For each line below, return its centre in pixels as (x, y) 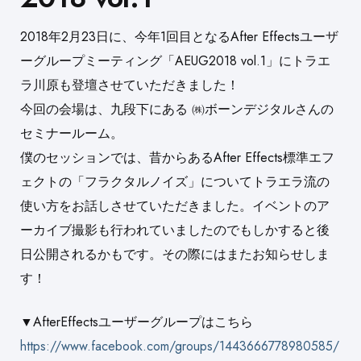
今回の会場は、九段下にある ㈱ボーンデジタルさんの (177, 110)
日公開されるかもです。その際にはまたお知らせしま (175, 255)
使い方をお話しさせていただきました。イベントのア (175, 206)
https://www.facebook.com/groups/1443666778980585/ (180, 346)
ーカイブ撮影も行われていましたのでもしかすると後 (175, 230)
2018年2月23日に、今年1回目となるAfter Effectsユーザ (179, 37)
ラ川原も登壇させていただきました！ (130, 85)
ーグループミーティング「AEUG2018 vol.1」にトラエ (175, 61)
